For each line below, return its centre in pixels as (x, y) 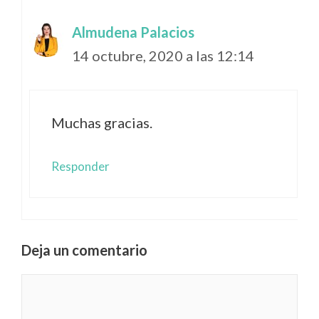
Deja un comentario (84, 250)
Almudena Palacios (133, 32)
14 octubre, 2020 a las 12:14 (163, 55)
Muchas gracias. (102, 122)
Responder (80, 166)
